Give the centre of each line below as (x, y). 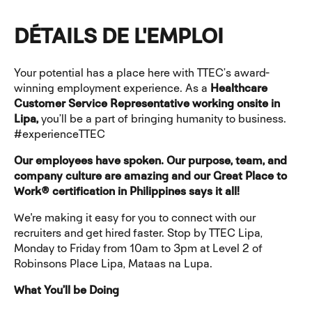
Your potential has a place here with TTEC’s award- (142, 72)
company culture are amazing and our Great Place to (150, 175)
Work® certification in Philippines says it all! (127, 191)
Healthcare (239, 88)
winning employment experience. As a (112, 88)
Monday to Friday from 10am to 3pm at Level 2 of (138, 248)
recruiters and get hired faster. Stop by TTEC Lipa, (138, 233)
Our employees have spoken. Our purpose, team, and (150, 160)
